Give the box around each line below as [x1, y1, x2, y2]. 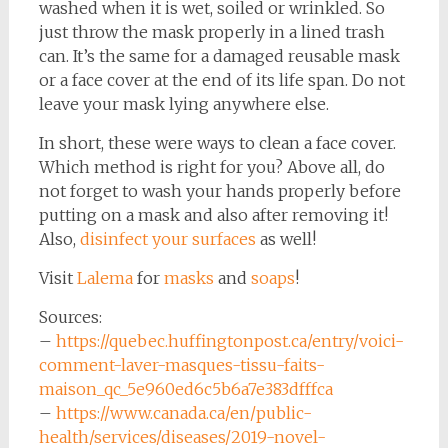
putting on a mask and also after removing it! [38, 204, 388, 225]
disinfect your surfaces [79, 228, 256, 249]
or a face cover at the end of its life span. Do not [38, 69, 405, 90]
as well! [255, 228, 316, 249]
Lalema [76, 267, 137, 288]
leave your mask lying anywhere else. [38, 93, 329, 114]
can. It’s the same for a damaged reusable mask [38, 45, 400, 66]
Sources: [38, 306, 102, 327]
